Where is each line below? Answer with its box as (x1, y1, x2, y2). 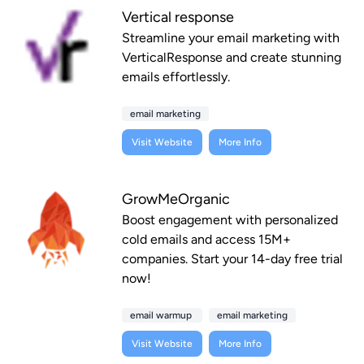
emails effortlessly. (122, 69, 230, 85)
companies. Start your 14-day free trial (122, 251, 343, 267)
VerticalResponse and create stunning (122, 50, 341, 66)
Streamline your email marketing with (122, 30, 340, 46)
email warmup (130, 310, 194, 322)
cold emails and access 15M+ (122, 232, 291, 248)
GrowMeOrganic (122, 190, 230, 209)
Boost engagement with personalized (122, 212, 338, 228)
